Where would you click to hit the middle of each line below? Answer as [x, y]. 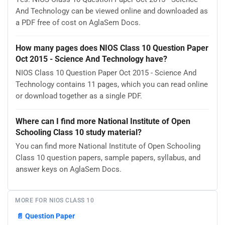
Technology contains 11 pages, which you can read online [112, 84]
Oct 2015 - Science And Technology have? [91, 59]
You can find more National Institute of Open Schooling [108, 146]
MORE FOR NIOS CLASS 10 [54, 200]
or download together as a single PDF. [79, 96]
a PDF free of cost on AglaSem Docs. [78, 23]
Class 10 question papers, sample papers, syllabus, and [108, 157]
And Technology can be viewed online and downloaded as [112, 11]
